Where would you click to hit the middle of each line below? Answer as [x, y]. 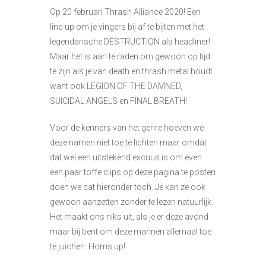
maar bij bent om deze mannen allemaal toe [131, 231]
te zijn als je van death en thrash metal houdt [131, 71]
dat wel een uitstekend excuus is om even [126, 157]
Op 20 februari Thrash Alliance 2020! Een [125, 12]
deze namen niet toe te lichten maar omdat [128, 142]
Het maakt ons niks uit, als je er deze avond [129, 216]
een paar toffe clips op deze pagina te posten [133, 172]
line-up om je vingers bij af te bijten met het [127, 26]
